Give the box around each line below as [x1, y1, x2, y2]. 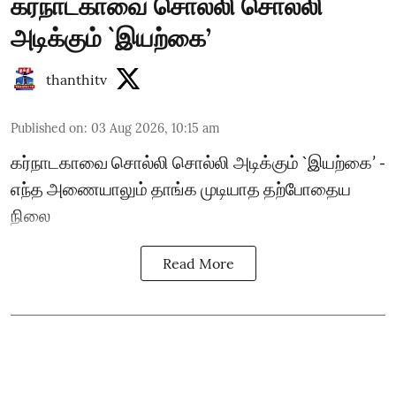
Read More [162, 255, 234, 272]
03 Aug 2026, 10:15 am [91, 120, 220, 136]
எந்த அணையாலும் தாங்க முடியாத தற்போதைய [11, 178, 351, 199]
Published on [11, 120, 84, 136]
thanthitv [46, 71, 107, 88]
